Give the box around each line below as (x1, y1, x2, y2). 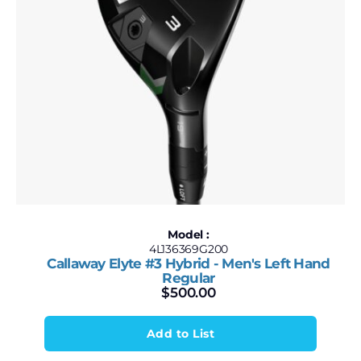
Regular (162, 270, 215, 286)
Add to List (146, 326, 215, 341)
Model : (168, 227, 210, 242)
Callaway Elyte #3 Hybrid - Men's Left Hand (47, 255, 330, 272)
